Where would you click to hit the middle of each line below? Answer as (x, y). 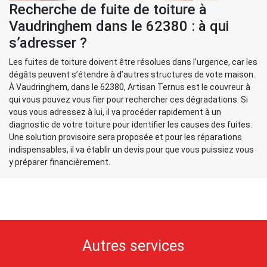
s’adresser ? (48, 43)
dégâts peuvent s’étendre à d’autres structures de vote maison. (132, 74)
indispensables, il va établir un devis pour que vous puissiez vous (131, 150)
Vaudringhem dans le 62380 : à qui (119, 26)
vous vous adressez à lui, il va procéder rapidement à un (115, 112)
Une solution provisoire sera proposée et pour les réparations (125, 137)
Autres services (133, 246)
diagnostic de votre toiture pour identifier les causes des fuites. (131, 125)
